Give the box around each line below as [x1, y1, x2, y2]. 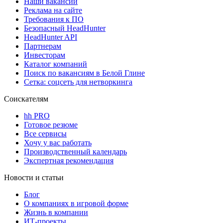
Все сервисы [24, 129, 67, 138]
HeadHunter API [24, 33, 77, 42]
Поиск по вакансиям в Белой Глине [24, 69, 145, 78]
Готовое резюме [24, 120, 78, 129]
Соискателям [4, 95, 48, 104]
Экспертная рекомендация [24, 156, 113, 165]
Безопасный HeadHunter [24, 24, 106, 33]
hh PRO [24, 111, 50, 120]
